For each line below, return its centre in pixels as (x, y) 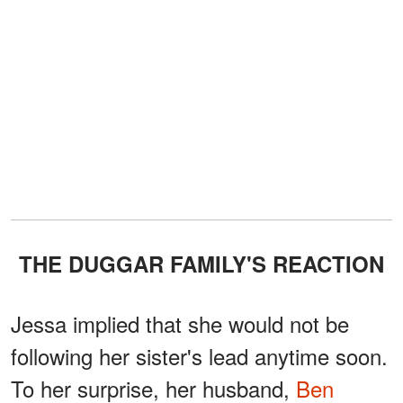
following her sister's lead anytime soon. (199, 355)
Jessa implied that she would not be (180, 323)
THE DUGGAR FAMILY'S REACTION (208, 263)
